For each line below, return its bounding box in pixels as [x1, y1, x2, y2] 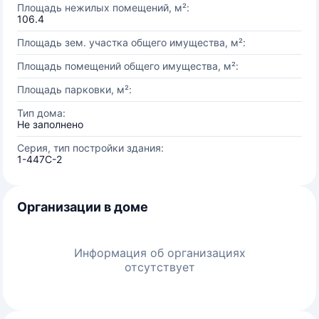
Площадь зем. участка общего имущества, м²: [17, 36, 246, 48]
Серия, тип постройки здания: [17, 142, 164, 154]
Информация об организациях [73, 246, 246, 260]
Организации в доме [17, 199, 148, 214]
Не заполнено [17, 118, 83, 130]
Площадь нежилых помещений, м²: [17, 1, 189, 14]
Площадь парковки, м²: [17, 83, 132, 95]
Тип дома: [17, 107, 66, 119]
